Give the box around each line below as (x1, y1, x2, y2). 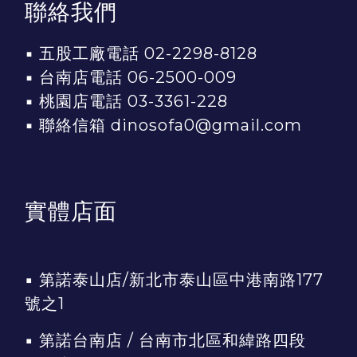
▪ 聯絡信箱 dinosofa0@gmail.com (25, 116, 302, 135)
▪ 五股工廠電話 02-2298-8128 (25, 44, 257, 64)
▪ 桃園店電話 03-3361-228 (25, 92, 228, 112)
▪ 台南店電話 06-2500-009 (25, 68, 237, 88)
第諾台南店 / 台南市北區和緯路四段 (39, 331, 306, 351)
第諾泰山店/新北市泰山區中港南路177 (39, 270, 324, 290)
